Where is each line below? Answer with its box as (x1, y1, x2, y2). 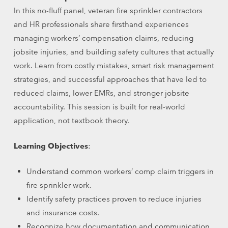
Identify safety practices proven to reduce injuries (26, 194, 202, 204)
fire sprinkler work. (26, 180, 92, 190)
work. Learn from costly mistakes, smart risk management (13, 61, 214, 70)
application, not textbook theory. (13, 116, 129, 125)
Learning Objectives (13, 141, 88, 151)
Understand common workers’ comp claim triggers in (26, 166, 214, 177)
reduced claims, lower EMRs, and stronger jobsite (13, 88, 189, 98)
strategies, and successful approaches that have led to (13, 74, 207, 84)
